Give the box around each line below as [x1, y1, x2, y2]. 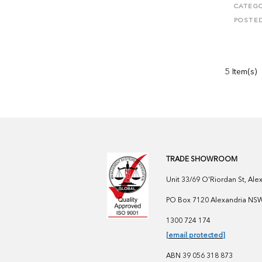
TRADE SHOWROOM [166, 156, 237, 163]
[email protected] [166, 232, 225, 239]
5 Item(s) [225, 68, 257, 76]
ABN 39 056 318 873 [166, 253, 233, 260]
